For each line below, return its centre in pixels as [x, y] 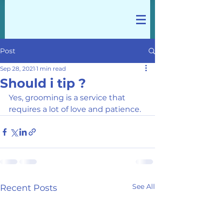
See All [144, 186]
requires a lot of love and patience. [76, 109]
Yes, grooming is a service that [68, 98]
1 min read [51, 69]
